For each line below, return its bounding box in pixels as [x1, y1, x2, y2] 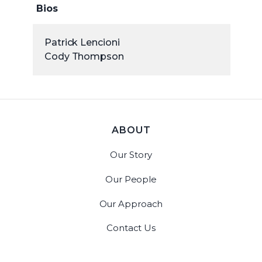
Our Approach [99, 198, 163, 209]
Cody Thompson [44, 50, 124, 62]
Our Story [110, 149, 152, 160]
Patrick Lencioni [44, 36, 120, 48]
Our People [105, 173, 157, 185]
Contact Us [106, 222, 156, 234]
